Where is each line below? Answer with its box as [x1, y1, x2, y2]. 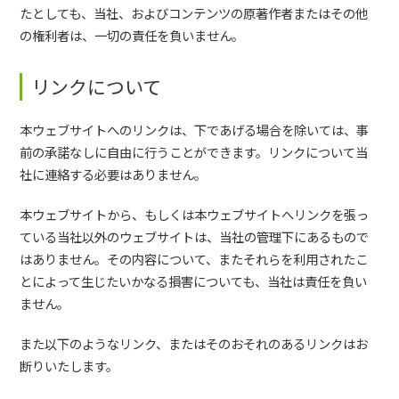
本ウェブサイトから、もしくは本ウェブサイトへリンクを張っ [20, 205, 370, 224]
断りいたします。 [20, 356, 119, 375]
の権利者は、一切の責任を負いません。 [20, 26, 245, 45]
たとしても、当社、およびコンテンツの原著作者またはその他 [20, 4, 369, 22]
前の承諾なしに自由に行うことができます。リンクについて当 [20, 142, 369, 161]
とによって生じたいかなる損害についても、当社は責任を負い [20, 272, 368, 290]
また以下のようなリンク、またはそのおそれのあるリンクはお [20, 334, 369, 353]
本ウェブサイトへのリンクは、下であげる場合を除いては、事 [20, 120, 370, 139]
